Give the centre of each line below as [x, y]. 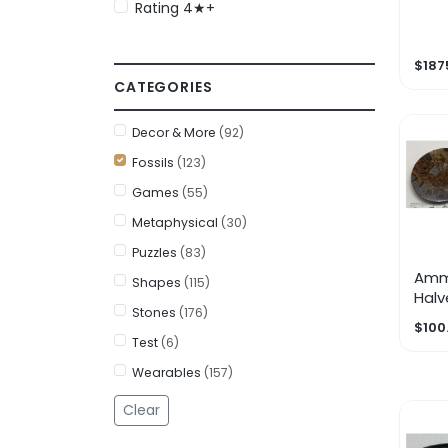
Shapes [158, 282]
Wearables [168, 372]
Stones [156, 312]
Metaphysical [177, 222]
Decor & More [176, 132]
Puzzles [156, 252]
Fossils [155, 162]
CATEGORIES [163, 86]
